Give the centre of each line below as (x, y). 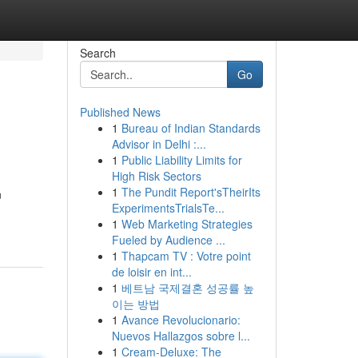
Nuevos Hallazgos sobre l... (181, 336)
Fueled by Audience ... (168, 240)
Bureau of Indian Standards (191, 128)
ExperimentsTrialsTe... (168, 208)
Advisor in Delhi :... (159, 144)
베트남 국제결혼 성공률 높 (187, 288)
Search (97, 53)
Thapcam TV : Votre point (186, 256)
